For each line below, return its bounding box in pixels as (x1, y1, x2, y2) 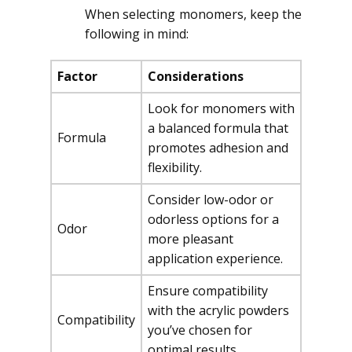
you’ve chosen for (148, 321, 252, 339)
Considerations (148, 68, 244, 85)
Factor (57, 68, 97, 85)
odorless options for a (148, 211, 279, 228)
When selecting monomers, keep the (85, 5, 302, 23)
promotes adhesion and (148, 139, 288, 156)
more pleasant (148, 230, 233, 247)
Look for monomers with (148, 100, 295, 117)
